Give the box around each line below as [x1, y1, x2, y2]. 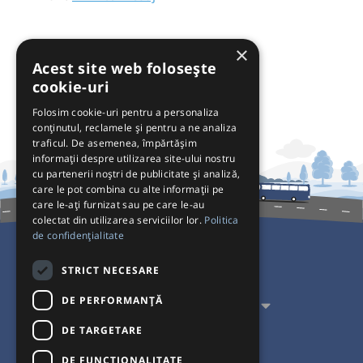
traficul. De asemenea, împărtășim [32, 136, 197, 150]
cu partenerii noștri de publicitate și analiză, [32, 167, 241, 181]
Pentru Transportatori [92, 295, 253, 318]
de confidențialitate [32, 228, 124, 242]
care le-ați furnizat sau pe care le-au [32, 198, 205, 211]
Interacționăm [121, 328, 224, 351]
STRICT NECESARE [62, 263, 160, 277]
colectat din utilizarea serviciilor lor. [32, 213, 205, 227]
